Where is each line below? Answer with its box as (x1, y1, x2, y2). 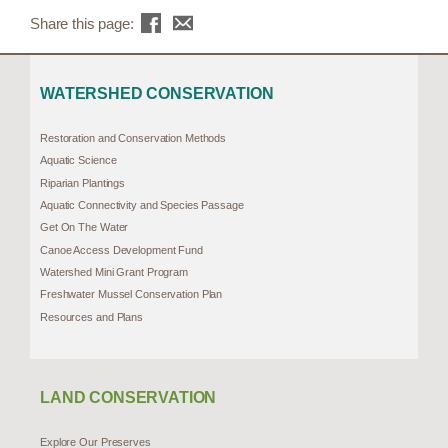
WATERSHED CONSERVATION (40, 85, 274, 103)
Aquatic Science (40, 154, 117, 167)
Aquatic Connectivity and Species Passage (40, 199, 244, 212)
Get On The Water (40, 221, 129, 234)
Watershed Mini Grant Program (40, 266, 189, 279)
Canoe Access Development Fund (40, 243, 203, 256)
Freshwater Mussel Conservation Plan (40, 288, 223, 301)
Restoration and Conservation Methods (40, 132, 227, 145)
